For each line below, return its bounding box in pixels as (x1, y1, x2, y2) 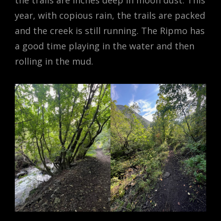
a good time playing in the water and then (15, 40, 194, 52)
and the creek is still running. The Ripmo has (15, 25, 205, 37)
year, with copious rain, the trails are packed (15, 9, 205, 21)
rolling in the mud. (15, 55, 93, 67)
